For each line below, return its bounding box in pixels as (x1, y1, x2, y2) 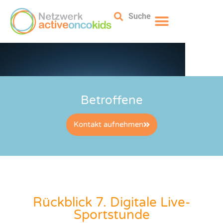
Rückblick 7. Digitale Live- (32, 194, 191, 210)
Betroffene (80, 93, 143, 108)
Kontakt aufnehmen (73, 119, 143, 129)
